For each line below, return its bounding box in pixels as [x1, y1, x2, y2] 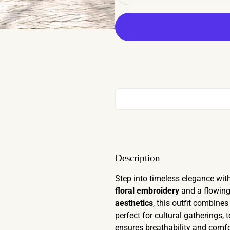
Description [115, 152, 160, 163]
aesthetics [115, 198, 153, 208]
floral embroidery [115, 186, 179, 196]
